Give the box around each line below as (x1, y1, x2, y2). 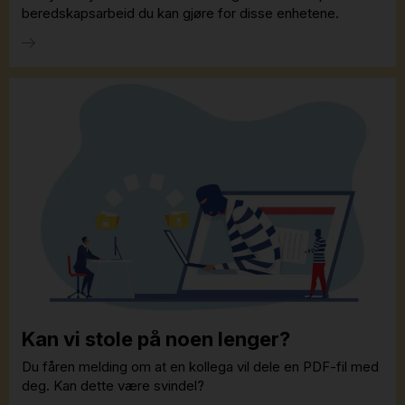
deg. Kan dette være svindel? (22, 377, 204, 395)
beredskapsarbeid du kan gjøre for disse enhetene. (22, 4, 339, 22)
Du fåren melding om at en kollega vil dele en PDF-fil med (22, 358, 379, 376)
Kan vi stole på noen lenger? (22, 326, 290, 351)
